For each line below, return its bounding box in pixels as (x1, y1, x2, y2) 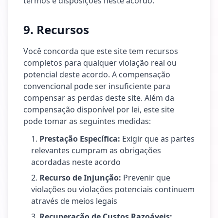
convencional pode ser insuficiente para (23, 81, 170, 91)
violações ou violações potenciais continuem (31, 184, 195, 195)
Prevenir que (123, 172, 170, 183)
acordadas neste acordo (31, 157, 121, 167)
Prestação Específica (39, 133, 118, 144)
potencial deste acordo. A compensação (23, 69, 170, 80)
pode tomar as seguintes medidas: (23, 116, 151, 127)
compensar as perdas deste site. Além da (23, 92, 174, 103)
